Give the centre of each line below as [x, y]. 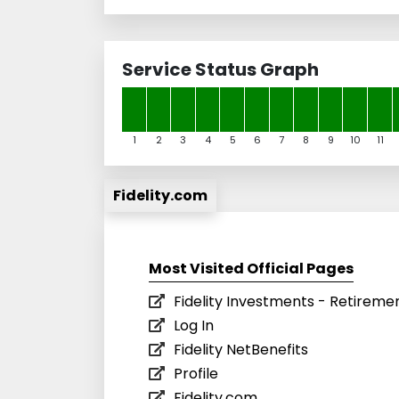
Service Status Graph [220, 69]
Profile [196, 373]
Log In [194, 325]
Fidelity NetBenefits [241, 349]
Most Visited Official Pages [251, 268]
